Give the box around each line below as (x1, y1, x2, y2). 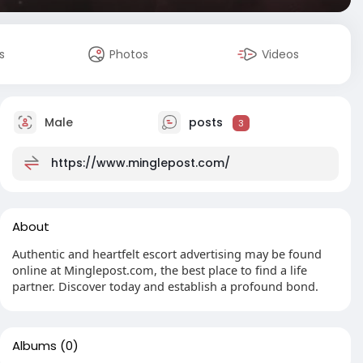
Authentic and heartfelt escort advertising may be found (12, 246, 322, 262)
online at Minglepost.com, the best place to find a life (12, 262, 307, 278)
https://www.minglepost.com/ (51, 154, 230, 171)
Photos (109, 46, 149, 62)
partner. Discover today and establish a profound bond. (12, 278, 318, 294)
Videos (262, 46, 300, 62)
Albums (12, 337, 57, 354)
